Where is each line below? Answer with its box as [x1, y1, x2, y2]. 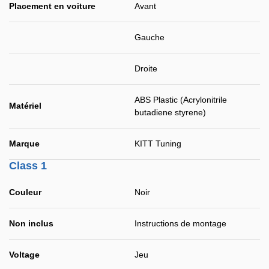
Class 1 [9, 160, 47, 172]
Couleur [9, 187, 41, 197]
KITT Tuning [134, 139, 181, 148]
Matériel [9, 101, 41, 110]
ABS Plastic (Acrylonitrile [134, 95, 227, 104]
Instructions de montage [134, 219, 226, 228]
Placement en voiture [9, 1, 95, 11]
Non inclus [9, 219, 53, 228]
